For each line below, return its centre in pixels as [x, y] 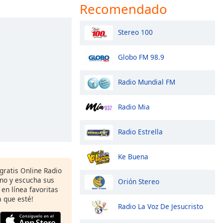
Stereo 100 [135, 32]
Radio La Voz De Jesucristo [161, 206]
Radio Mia [134, 107]
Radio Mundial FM [147, 82]
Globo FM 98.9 [141, 57]
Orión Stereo [139, 181]
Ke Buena [133, 156]
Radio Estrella [140, 131]
